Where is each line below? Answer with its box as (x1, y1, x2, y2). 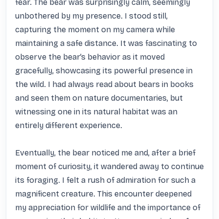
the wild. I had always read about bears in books (15, 80, 194, 89)
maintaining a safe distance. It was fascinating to (15, 39, 197, 48)
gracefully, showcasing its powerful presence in (15, 66, 193, 75)
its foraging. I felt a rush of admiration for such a (15, 175, 196, 185)
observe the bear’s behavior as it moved (15, 52, 165, 62)
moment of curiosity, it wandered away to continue (15, 162, 204, 171)
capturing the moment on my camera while (15, 25, 175, 34)
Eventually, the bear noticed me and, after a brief (15, 148, 196, 157)
